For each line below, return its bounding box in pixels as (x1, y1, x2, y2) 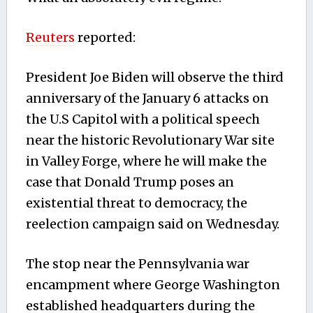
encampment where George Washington (25, 277, 280, 293)
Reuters (25, 29, 75, 46)
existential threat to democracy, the (25, 195, 247, 212)
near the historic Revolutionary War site (25, 132, 275, 149)
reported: (74, 29, 136, 46)
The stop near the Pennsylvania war (25, 256, 249, 272)
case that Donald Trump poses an (25, 174, 234, 191)
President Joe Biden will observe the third (25, 69, 284, 86)
